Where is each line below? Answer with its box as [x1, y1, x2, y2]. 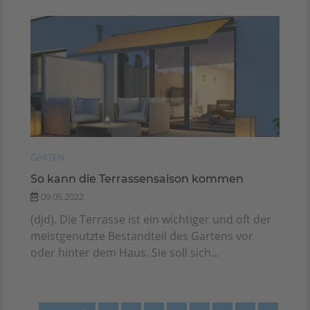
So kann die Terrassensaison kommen [30, 172, 244, 186]
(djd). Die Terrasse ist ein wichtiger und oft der [30, 212, 271, 228]
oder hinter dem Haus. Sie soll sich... [30, 245, 219, 261]
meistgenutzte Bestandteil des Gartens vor [30, 228, 253, 244]
